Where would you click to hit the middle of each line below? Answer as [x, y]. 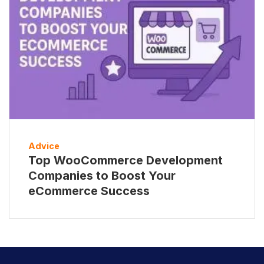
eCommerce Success [89, 191]
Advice [44, 146]
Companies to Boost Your [102, 175]
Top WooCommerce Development [126, 160]
